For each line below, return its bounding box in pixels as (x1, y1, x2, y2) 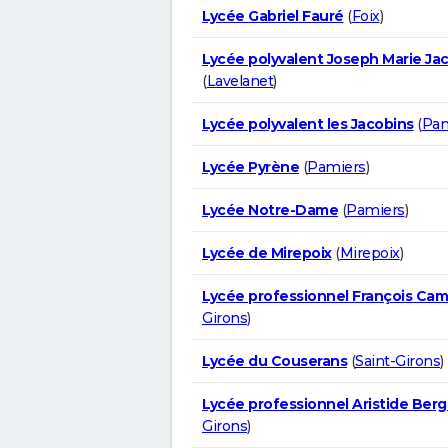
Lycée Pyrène (202, 157, 299, 176)
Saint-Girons (355, 351, 440, 370)
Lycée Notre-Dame (202, 200, 338, 219)
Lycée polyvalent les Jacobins (202, 114, 414, 133)
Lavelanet (206, 71, 273, 90)
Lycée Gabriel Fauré (202, 6, 344, 25)
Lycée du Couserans (202, 351, 347, 370)
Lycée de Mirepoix (202, 243, 332, 262)
